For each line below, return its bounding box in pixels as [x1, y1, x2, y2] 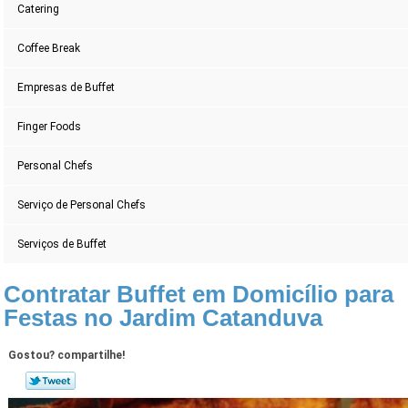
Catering [17, 3, 60, 16]
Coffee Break [17, 42, 81, 56]
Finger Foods [17, 120, 82, 134]
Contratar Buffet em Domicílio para [4, 280, 394, 309]
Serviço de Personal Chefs [17, 199, 147, 212]
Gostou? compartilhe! [7, 348, 125, 362]
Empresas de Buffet [17, 81, 116, 95]
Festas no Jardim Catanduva [4, 304, 323, 332]
